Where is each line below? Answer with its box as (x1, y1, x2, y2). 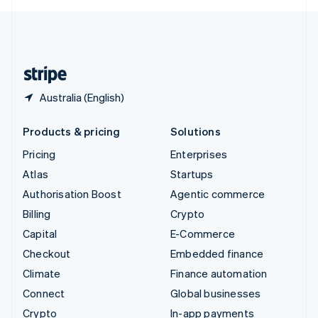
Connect (23, 286, 65, 301)
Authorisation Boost (23, 187, 121, 202)
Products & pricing (23, 124, 121, 139)
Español (72, 57, 104, 69)
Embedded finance (170, 246, 264, 261)
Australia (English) (40, 90, 124, 105)
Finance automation (170, 266, 268, 281)
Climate (23, 266, 61, 281)
